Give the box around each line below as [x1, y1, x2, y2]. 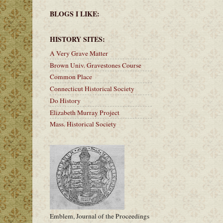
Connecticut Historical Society [50, 84, 134, 94]
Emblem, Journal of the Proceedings [50, 211, 149, 221]
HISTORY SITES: [50, 33, 105, 44]
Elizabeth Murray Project [50, 108, 119, 117]
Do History [50, 96, 81, 105]
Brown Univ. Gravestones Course [50, 60, 141, 70]
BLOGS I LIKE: [50, 8, 100, 19]
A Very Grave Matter [50, 48, 108, 58]
